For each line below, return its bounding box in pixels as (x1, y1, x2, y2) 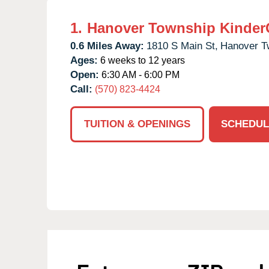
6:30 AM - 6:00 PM (99, 69, 180, 80)
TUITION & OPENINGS (84, 118, 190, 130)
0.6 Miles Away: (70, 40, 144, 52)
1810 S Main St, (147, 40, 218, 52)
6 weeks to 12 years (98, 55, 185, 65)
